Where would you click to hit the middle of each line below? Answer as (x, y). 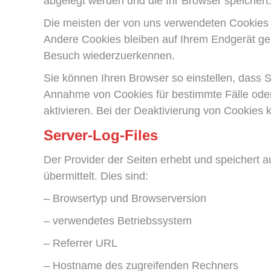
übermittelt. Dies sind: (96, 176)
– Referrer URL (80, 243)
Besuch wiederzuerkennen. (109, 56)
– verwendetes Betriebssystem (118, 221)
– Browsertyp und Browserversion (125, 198)
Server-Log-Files (101, 135)
